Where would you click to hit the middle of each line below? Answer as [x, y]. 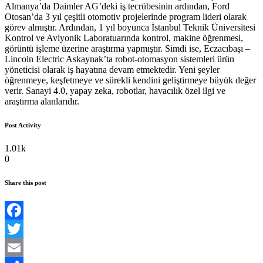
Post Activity [23, 125]
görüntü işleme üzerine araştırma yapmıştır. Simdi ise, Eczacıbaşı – [127, 48]
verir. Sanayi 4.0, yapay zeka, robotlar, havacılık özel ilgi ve [115, 90]
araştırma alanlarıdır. [42, 101]
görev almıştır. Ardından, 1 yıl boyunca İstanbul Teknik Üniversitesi [130, 27]
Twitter [18, 247]
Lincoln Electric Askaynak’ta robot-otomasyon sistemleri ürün [119, 59]
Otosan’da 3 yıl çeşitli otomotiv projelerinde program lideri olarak [126, 16]
